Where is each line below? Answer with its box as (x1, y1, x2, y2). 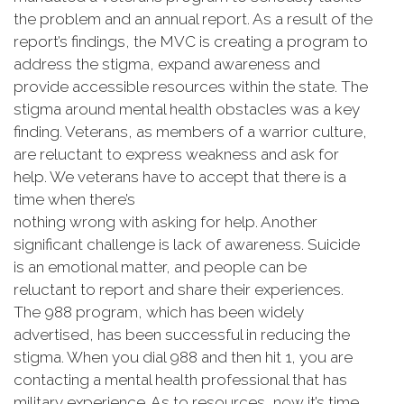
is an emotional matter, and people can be (14, 258, 307, 276)
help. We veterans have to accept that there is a (14, 168, 346, 186)
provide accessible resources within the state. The (14, 78, 368, 96)
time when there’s (14, 190, 135, 208)
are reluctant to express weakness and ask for (14, 145, 339, 163)
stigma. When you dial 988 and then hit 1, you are (14, 348, 353, 366)
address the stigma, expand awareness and (14, 55, 320, 73)
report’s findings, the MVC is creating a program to (14, 32, 368, 50)
